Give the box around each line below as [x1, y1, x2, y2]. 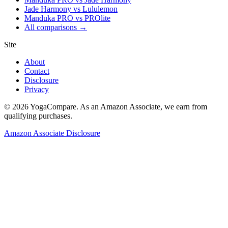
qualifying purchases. [4, 111, 72, 121]
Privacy [24, 85, 49, 94]
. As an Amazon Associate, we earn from [76, 102, 207, 111]
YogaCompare [30, 102, 76, 111]
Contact [24, 67, 49, 76]
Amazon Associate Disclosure [4, 129, 100, 138]
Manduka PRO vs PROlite [24, 14, 110, 23]
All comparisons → [24, 23, 87, 32]
